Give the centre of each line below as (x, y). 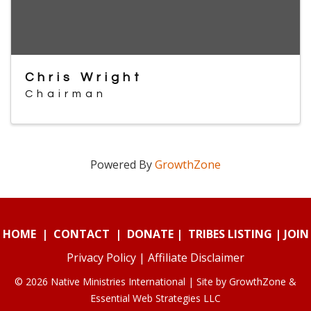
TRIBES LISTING (230, 234)
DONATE (150, 234)
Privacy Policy (101, 258)
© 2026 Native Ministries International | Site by (122, 282)
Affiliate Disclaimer (196, 258)
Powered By (123, 165)
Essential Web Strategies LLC (155, 299)
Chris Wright (84, 78)
